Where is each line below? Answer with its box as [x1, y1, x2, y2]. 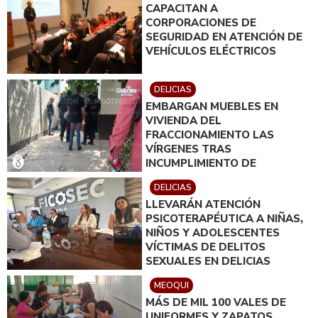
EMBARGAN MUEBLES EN [146, 99, 278, 114]
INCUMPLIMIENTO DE [146, 155, 256, 170]
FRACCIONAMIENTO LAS [146, 127, 274, 142]
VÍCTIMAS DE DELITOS [146, 239, 265, 254]
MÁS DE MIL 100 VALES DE [146, 295, 286, 309]
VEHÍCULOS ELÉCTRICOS [146, 43, 276, 58]
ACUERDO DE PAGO [146, 170, 250, 185]
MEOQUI [154, 279, 189, 291]
